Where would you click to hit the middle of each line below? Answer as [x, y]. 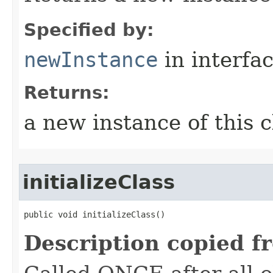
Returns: [67, 93]
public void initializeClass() [94, 214]
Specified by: [89, 30]
